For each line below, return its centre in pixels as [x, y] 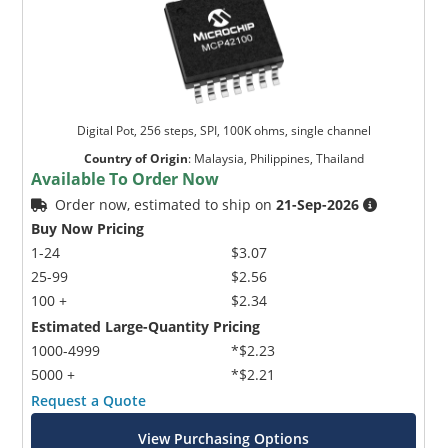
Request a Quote [89, 401]
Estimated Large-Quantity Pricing [146, 327]
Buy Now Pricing [88, 229]
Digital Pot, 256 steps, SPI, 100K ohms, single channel [223, 131]
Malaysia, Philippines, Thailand [278, 159]
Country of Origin [135, 159]
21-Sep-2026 [318, 205]
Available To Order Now [125, 179]
